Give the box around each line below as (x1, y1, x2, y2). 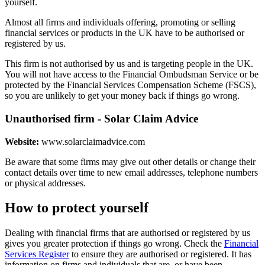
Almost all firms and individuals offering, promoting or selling (5, 17, 235, 28)
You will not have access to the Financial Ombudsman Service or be (5, 69, 258, 80)
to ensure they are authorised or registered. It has (69, 249, 251, 260)
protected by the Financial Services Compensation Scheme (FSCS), (5, 80, 256, 91)
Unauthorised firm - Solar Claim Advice (5, 112, 198, 125)
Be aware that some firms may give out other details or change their (5, 156, 256, 167)
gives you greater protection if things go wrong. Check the (5, 238, 224, 249)
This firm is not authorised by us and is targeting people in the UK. (5, 59, 253, 69)
